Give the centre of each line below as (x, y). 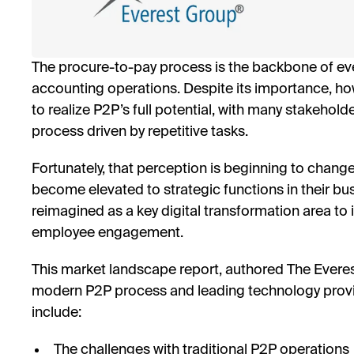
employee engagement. (109, 233)
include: (56, 313)
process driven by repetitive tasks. (140, 132)
